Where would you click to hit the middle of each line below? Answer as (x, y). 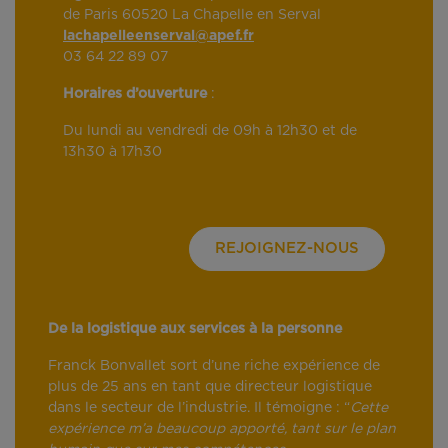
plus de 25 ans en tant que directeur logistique (210, 387)
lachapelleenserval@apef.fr (158, 36)
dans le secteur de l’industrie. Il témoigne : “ (199, 408)
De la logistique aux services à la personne (195, 329)
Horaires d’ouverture (135, 94)
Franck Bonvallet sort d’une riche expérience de (214, 366)
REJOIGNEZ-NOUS (287, 249)
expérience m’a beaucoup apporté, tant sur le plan (222, 429)
